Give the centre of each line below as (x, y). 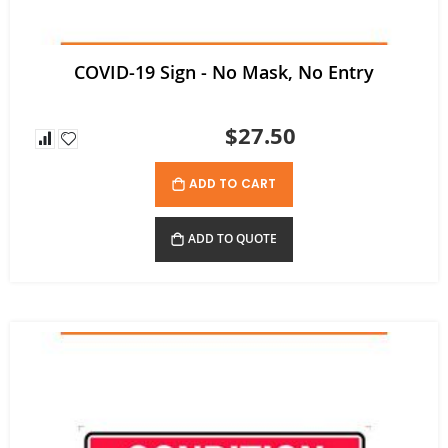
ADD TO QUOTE (232, 238)
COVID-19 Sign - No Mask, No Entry (224, 72)
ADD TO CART (232, 183)
